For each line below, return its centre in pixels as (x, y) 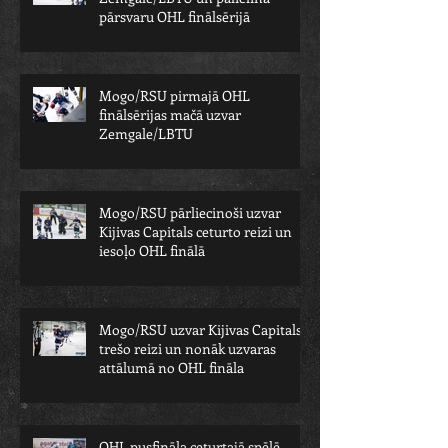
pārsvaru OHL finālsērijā (174, 16)
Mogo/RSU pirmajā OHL (174, 95)
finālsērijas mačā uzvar (170, 114)
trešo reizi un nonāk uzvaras (187, 348)
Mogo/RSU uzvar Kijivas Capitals (200, 329)
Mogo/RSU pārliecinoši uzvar (190, 212)
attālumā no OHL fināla (171, 367)
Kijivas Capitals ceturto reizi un (195, 231)
